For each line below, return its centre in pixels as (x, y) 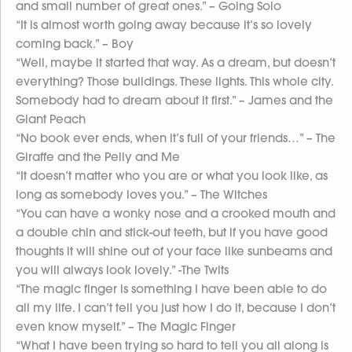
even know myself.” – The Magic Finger (126, 326)
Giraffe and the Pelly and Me (98, 156)
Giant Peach (51, 119)
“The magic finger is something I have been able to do (171, 288)
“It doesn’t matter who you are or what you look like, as (172, 175)
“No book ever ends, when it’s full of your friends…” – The (176, 137)
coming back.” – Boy (75, 43)
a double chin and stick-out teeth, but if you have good (172, 232)
